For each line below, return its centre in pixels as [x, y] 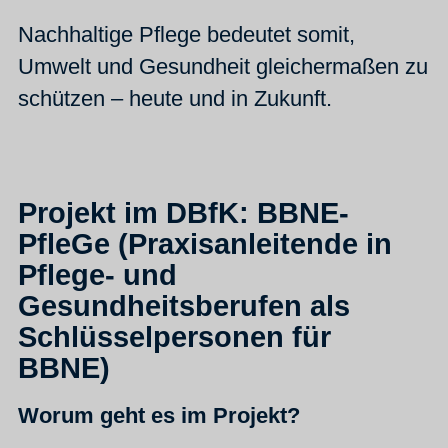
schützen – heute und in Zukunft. [175, 98]
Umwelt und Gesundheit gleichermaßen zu [223, 66]
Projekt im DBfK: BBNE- [183, 212]
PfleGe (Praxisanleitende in [205, 243]
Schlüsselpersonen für [174, 336]
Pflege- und [97, 274]
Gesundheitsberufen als [184, 305]
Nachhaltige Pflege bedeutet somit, [186, 34]
